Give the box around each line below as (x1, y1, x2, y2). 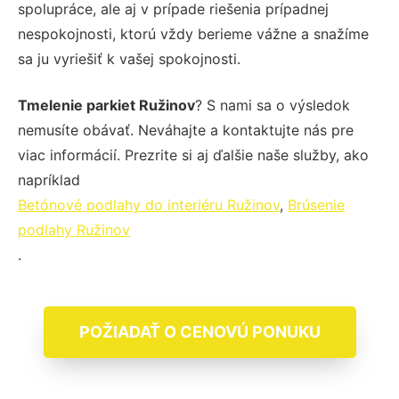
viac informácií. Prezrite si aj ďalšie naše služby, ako (18, 145, 369, 164)
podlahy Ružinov (18, 220, 130, 239)
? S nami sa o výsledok (195, 95, 350, 114)
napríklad (18, 170, 80, 189)
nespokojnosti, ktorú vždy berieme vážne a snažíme (18, 24, 369, 43)
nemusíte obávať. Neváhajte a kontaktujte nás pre (18, 120, 354, 139)
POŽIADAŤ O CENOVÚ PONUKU (78, 322, 321, 341)
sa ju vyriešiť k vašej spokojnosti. (18, 49, 240, 68)
